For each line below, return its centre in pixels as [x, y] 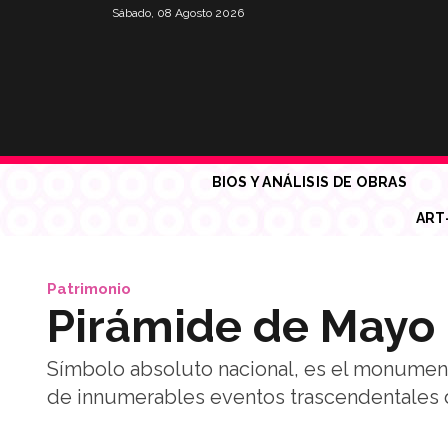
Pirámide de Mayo [241, 326]
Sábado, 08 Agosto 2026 [178, 13]
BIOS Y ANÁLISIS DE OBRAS [309, 182]
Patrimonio [89, 289]
